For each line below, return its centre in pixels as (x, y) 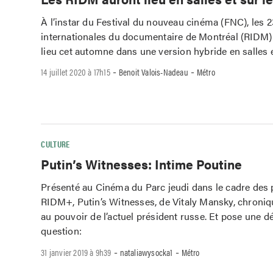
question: (62, 231)
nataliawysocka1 (146, 252)
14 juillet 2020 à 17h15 (76, 72)
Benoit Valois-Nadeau (153, 72)
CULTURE (55, 144)
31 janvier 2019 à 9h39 (76, 252)
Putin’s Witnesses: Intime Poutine (142, 164)
